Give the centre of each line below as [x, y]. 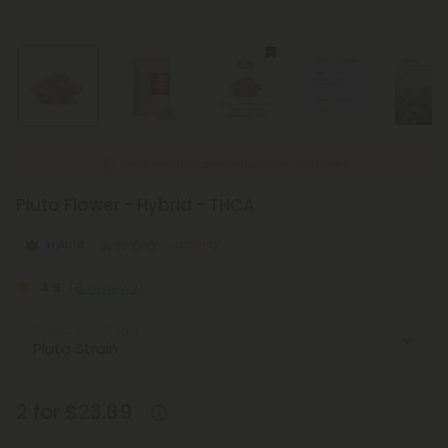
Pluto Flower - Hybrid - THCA [135, 205]
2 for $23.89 [74, 412]
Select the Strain [85, 330]
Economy [192, 244]
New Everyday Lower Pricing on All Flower [231, 164]
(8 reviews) [106, 287]
